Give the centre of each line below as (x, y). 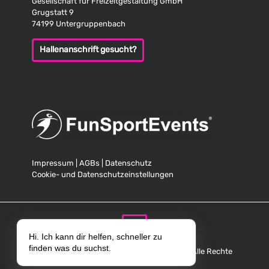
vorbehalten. (134, 263)
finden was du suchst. (70, 248)
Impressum (53, 163)
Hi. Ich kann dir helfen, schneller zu (95, 237)
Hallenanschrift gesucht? (88, 50)
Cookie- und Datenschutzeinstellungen (103, 174)
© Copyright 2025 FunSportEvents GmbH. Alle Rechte (134, 251)
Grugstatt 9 (53, 12)
